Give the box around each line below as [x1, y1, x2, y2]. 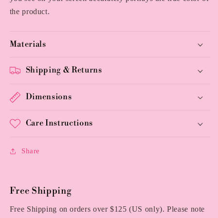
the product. [9, 7, 50, 16]
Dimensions [25, 91, 72, 102]
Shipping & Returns [25, 65, 102, 75]
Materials [9, 39, 46, 49]
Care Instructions [25, 118, 93, 128]
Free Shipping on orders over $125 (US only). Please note [9, 205, 205, 214]
